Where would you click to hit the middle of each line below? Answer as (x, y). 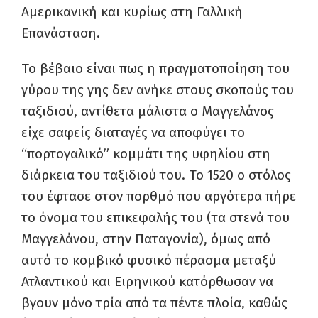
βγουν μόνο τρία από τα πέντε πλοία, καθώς (154, 303)
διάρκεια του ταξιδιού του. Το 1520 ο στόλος (156, 175)
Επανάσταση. (61, 33)
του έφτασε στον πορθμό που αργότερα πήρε (159, 196)
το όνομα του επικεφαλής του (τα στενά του (155, 218)
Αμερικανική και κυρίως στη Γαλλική (132, 12)
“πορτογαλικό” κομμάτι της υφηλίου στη (146, 154)
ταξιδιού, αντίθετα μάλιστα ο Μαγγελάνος (148, 111)
